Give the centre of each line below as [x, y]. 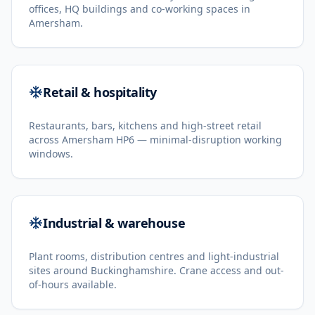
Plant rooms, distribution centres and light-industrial [154, 256]
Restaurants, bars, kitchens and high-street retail [145, 126]
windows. [51, 154]
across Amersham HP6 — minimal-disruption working [155, 140]
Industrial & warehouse [114, 223]
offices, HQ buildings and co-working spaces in [140, 9]
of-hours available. [73, 284]
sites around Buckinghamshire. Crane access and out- [156, 270]
